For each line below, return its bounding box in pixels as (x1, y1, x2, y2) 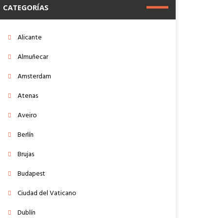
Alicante (18, 32, 42, 43)
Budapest (18, 168, 46, 180)
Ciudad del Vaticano (18, 187, 77, 199)
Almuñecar (18, 51, 49, 63)
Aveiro (18, 109, 37, 121)
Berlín (18, 129, 34, 141)
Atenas (18, 90, 38, 102)
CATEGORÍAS (3, 2, 49, 12)
